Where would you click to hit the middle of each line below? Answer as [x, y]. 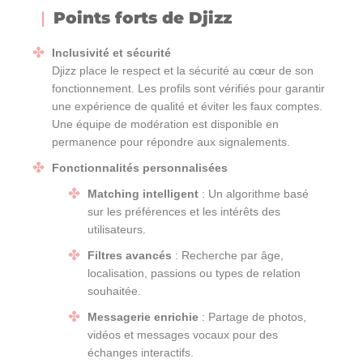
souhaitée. [114, 290]
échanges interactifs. [141, 352]
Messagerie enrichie [143, 316]
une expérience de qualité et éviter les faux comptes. [187, 106]
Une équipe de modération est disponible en [165, 124]
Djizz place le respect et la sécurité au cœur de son [183, 70]
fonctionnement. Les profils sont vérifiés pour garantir [188, 88]
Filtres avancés [130, 255]
